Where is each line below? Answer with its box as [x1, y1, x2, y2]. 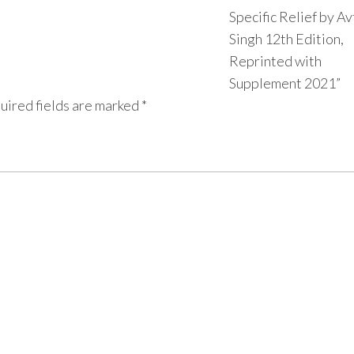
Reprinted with [228, 51, 322, 70]
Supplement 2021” [228, 73, 341, 92]
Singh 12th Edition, [228, 29, 344, 47]
